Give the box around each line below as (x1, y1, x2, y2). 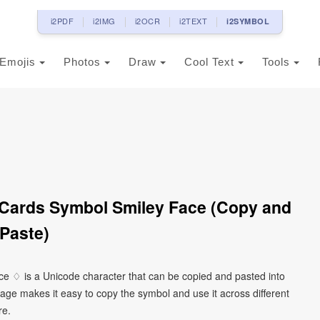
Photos (64, 56, 104, 68)
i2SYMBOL (226, 16, 270, 26)
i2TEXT (179, 15, 208, 26)
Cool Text (184, 56, 238, 68)
